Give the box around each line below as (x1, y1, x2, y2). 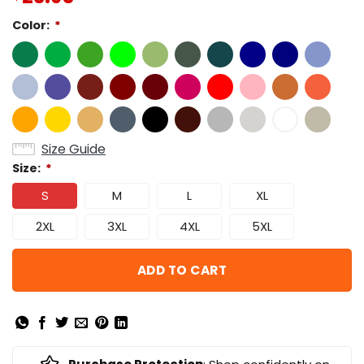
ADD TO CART (136, 261, 227, 279)
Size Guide (41, 140, 106, 159)
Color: (12, 17, 54, 34)
